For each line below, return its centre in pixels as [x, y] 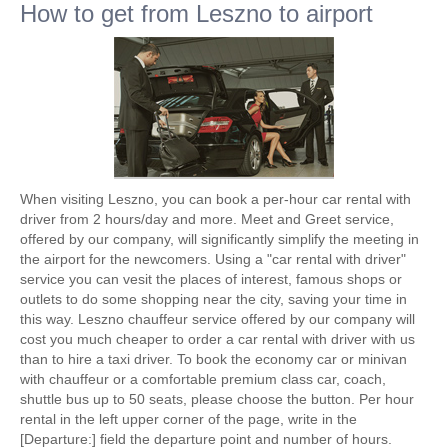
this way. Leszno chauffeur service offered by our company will [217, 319]
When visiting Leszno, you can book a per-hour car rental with [215, 199]
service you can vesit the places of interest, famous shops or [211, 279]
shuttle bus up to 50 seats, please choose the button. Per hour [217, 399]
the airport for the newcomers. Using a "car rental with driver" [213, 259]
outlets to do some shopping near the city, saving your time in [213, 299]
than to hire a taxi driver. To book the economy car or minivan [213, 359]
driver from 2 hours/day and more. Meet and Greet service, [207, 219]
